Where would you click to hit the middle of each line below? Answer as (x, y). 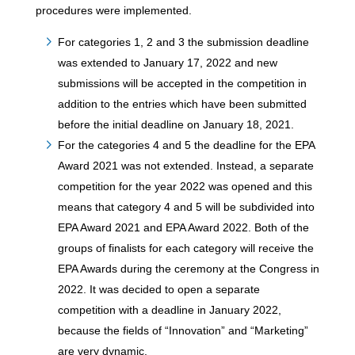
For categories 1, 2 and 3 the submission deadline (183, 42)
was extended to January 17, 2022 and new (167, 63)
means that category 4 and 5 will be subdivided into (186, 207)
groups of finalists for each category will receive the (185, 248)
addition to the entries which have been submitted (182, 104)
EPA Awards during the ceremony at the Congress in (188, 269)
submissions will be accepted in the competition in (182, 83)
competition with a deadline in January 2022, (169, 310)
